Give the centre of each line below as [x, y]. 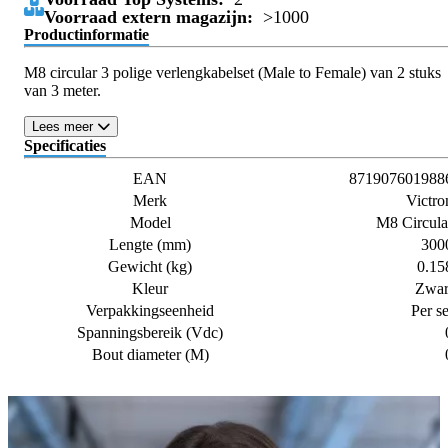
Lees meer [64, 126]
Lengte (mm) [150, 244]
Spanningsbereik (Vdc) [150, 332]
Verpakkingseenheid [150, 310]
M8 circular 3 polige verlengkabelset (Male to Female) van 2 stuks [232, 72]
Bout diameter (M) [150, 354]
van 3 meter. [62, 90]
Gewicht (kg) [150, 266]
